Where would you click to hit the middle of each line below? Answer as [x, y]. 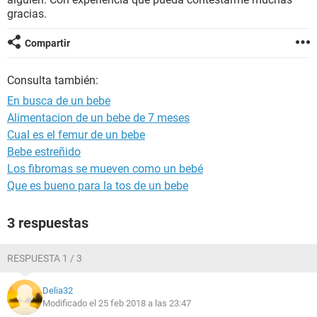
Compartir [47, 43]
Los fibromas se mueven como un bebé [105, 169]
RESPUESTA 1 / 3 [45, 258]
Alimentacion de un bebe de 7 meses [98, 118]
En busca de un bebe [59, 101]
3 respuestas [48, 223]
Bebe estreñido [44, 152]
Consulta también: [53, 80]
